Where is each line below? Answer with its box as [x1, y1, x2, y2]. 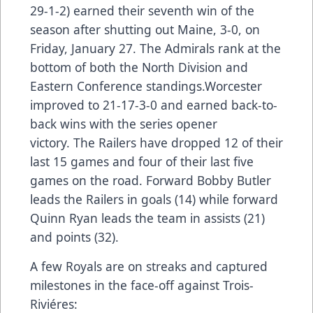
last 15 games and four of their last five [30, 152, 254, 170]
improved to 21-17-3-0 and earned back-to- [30, 96, 277, 113]
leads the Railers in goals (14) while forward [30, 190, 278, 208]
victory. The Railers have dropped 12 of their [30, 133, 283, 151]
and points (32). [30, 228, 119, 245]
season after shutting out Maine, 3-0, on [30, 20, 260, 38]
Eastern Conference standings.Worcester [30, 77, 262, 94]
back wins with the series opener [30, 115, 217, 132]
